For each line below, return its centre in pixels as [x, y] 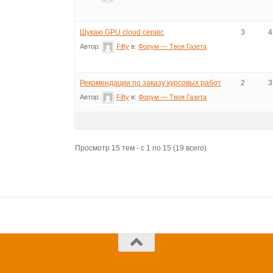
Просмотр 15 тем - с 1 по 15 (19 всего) [141, 148]
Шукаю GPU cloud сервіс [122, 33]
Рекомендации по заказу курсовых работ [151, 83]
